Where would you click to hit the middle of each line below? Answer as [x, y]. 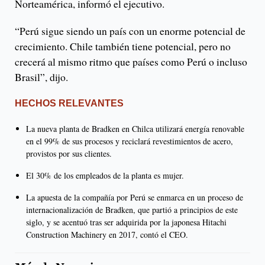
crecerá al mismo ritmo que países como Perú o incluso [131, 61]
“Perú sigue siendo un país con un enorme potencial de [130, 30]
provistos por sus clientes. [70, 153]
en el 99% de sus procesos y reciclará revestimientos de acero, [130, 141]
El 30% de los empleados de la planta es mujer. [106, 175]
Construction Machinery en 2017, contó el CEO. [110, 234]
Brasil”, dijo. [43, 77]
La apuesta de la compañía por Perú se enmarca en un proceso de [135, 197]
